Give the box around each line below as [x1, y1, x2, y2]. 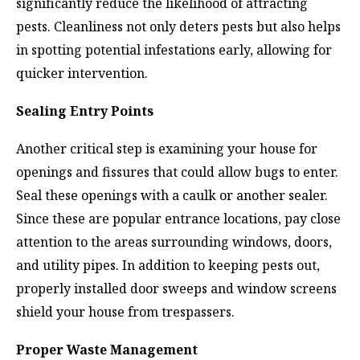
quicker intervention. [16, 63, 148, 82]
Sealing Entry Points [16, 101, 153, 120]
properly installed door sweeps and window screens [16, 280, 337, 298]
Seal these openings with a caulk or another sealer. [16, 186, 328, 205]
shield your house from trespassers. [16, 303, 235, 321]
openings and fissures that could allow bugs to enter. [16, 163, 338, 182]
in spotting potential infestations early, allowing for [16, 40, 332, 59]
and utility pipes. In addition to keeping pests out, [16, 256, 320, 275]
